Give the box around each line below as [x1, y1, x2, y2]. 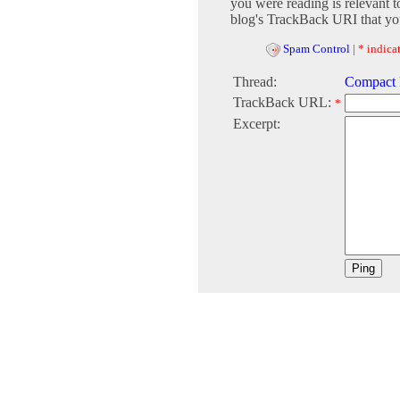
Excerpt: [233, 116, 280, 132]
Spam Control [283, 42, 350, 55]
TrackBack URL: [233, 95, 335, 111]
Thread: [233, 74, 277, 90]
